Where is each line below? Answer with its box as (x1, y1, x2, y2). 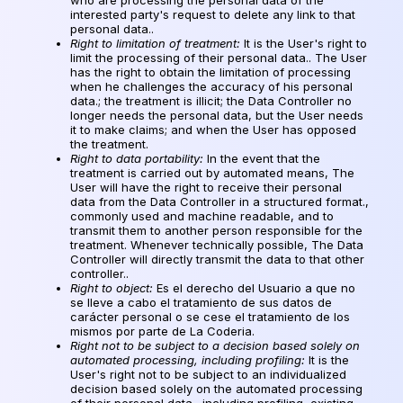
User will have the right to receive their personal (70, 179, 342, 194)
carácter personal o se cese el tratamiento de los (70, 309, 350, 324)
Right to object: (70, 280, 153, 295)
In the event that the (203, 150, 320, 166)
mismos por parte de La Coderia (70, 323, 252, 338)
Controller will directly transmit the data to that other (70, 251, 364, 266)
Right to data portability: (70, 150, 203, 166)
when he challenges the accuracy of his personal (70, 78, 353, 94)
